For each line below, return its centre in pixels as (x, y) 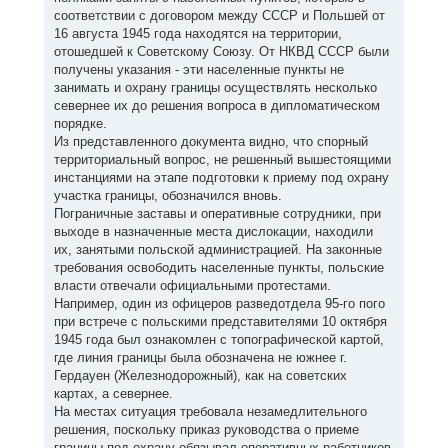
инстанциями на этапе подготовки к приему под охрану (221, 177)
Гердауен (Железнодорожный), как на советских (200, 375)
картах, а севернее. (113, 393)
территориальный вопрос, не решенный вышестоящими (222, 159)
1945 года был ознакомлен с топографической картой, (218, 339)
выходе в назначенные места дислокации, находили (213, 231)
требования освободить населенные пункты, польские (218, 267)
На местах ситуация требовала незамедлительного (210, 411)
